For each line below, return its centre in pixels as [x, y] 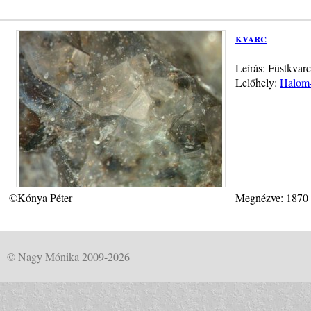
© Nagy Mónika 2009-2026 [68, 256]
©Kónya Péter [41, 197]
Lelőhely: [258, 82]
